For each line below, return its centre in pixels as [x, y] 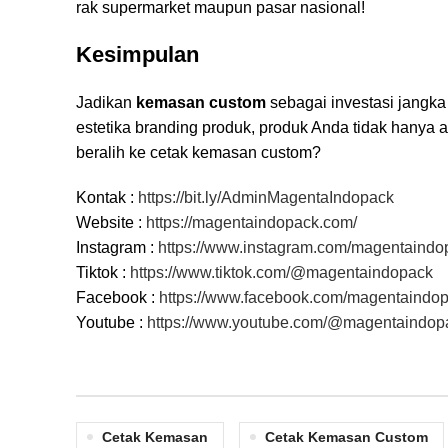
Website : [111, 222]
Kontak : [107, 197]
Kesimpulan [137, 54]
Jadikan [106, 102]
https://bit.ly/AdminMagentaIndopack [266, 197]
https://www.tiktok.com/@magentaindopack [281, 272]
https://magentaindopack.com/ [251, 222]
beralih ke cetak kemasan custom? [198, 152]
